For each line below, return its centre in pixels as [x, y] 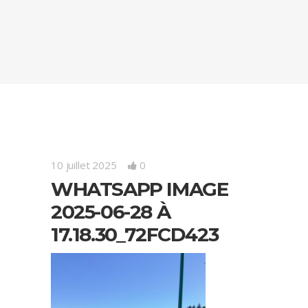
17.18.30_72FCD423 [135, 234]
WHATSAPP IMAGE [140, 189]
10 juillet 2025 [84, 165]
